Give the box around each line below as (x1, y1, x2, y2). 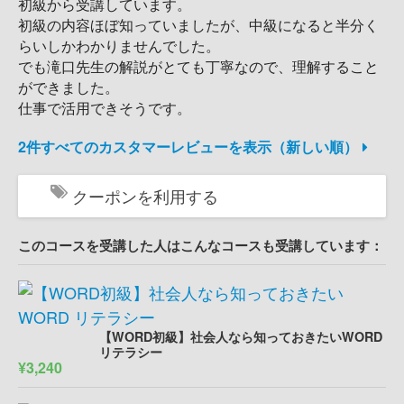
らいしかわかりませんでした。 (18, 34, 220, 57)
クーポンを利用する (72, 184, 218, 208)
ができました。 (18, 76, 119, 98)
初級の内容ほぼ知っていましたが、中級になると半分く (18, 14, 379, 36)
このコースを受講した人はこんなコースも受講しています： (18, 235, 383, 256)
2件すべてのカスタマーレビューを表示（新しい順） (18, 136, 363, 158)
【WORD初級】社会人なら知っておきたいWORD (99, 327, 382, 346)
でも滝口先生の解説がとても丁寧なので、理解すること (18, 55, 379, 78)
